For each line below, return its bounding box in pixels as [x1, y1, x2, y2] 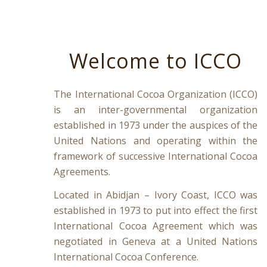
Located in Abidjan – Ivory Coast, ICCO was [54, 188, 258, 202]
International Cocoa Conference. [54, 250, 199, 264]
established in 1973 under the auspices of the [54, 118, 258, 132]
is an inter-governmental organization [54, 103, 258, 116]
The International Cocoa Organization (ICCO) [54, 87, 258, 101]
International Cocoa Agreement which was [54, 219, 258, 233]
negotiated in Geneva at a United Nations [54, 235, 258, 249]
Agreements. [54, 164, 111, 178]
